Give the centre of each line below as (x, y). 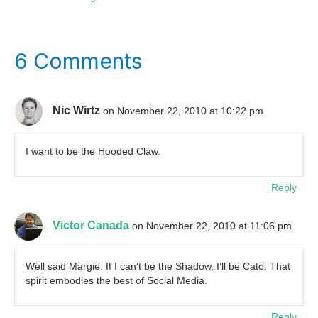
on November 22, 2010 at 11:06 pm (212, 226)
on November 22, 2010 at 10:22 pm (183, 111)
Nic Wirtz (76, 111)
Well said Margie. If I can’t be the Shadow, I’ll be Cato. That (158, 267)
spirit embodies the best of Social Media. (116, 281)
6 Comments (78, 61)
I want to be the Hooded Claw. (93, 152)
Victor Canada (91, 226)
